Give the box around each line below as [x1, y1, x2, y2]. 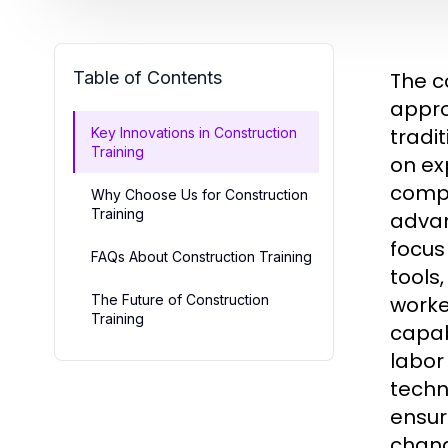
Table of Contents [73, 66, 222, 88]
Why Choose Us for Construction [91, 185, 308, 203]
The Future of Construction [91, 290, 269, 308]
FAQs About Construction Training [91, 247, 312, 265]
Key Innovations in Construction [91, 123, 297, 141]
